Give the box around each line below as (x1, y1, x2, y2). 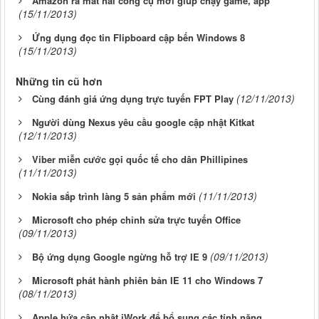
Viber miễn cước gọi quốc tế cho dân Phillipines (32, 152, 248, 166)
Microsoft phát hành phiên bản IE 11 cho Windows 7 (32, 273, 263, 287)
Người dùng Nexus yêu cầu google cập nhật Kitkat (32, 115, 254, 129)
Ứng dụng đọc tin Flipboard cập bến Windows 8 (32, 30, 245, 44)
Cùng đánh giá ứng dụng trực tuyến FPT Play (32, 91, 234, 105)
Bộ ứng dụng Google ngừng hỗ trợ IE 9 (32, 249, 207, 263)
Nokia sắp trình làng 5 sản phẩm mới (32, 189, 196, 203)
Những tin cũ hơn (16, 73, 103, 88)
